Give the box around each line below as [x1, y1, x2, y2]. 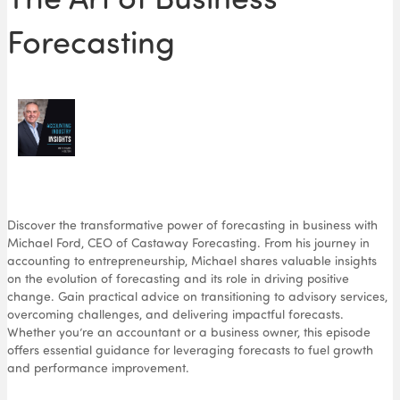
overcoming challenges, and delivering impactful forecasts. [7, 306, 344, 322]
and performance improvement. [7, 360, 189, 376]
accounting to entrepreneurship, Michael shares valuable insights [7, 253, 377, 269]
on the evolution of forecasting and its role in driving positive [7, 271, 349, 287]
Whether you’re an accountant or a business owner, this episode [7, 324, 371, 340]
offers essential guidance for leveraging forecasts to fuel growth [7, 342, 373, 358]
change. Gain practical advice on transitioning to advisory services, [7, 288, 387, 304]
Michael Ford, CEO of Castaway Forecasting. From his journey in [7, 235, 370, 251]
